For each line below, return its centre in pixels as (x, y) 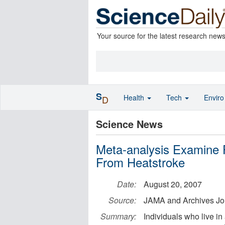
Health (135, 97)
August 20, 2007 (173, 184)
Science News (129, 124)
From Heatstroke (140, 162)
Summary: (118, 216)
